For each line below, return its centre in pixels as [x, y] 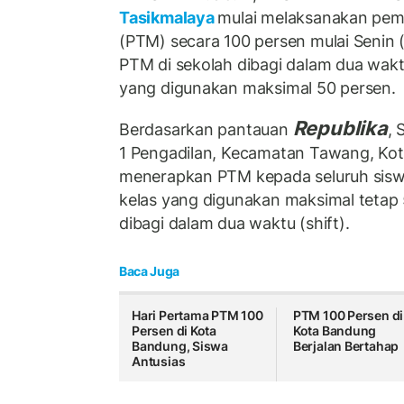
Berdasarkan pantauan [206, 129]
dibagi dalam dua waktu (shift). [234, 223]
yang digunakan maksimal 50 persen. [257, 88]
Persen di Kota [174, 331]
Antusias [159, 362]
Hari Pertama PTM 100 [197, 316]
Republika [340, 128]
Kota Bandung [335, 331]
